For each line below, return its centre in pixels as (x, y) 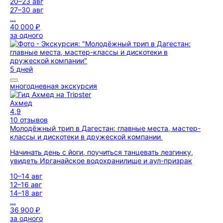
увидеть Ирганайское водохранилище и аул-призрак (101, 161)
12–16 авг (26, 184)
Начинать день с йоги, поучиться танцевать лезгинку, (102, 152)
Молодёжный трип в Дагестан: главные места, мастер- (105, 128)
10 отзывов (29, 120)
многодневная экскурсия (54, 86)
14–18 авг (26, 193)
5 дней (21, 69)
